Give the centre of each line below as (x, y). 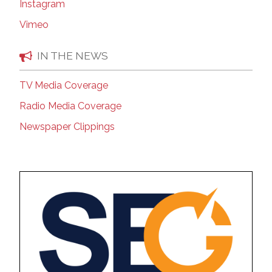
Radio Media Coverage (70, 106)
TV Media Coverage (64, 86)
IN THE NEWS (73, 56)
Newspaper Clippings (67, 127)
